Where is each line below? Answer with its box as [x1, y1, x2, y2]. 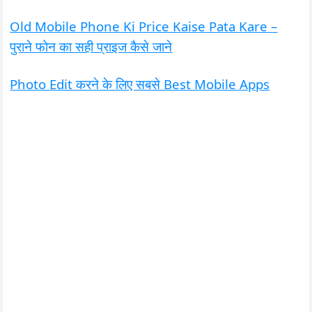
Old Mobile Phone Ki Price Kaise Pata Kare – [10, 17, 278, 35]
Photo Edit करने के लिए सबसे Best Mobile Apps [10, 75, 270, 93]
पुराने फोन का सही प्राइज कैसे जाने [10, 37, 173, 55]
